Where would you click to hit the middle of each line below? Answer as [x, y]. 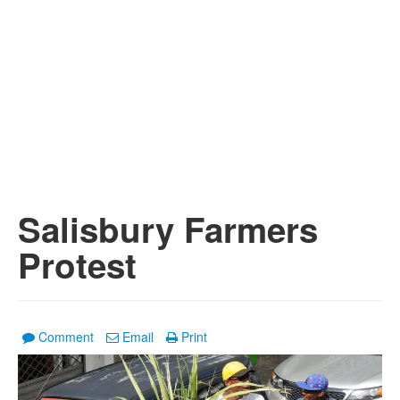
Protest [77, 265]
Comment [66, 337]
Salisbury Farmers [168, 229]
